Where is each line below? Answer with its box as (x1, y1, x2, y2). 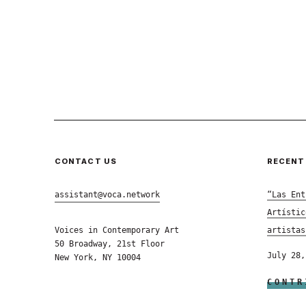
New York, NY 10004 (54, 252, 141, 262)
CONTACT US (54, 156, 117, 166)
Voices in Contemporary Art (54, 225, 179, 235)
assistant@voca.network (54, 189, 160, 199)
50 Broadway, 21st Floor (54, 238, 165, 249)
